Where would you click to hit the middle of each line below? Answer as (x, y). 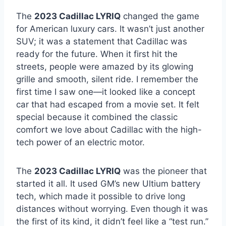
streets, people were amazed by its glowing (105, 67)
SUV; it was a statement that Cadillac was (102, 42)
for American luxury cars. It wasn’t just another (110, 29)
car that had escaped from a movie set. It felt (108, 105)
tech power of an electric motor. (80, 143)
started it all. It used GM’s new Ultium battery (108, 184)
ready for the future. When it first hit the (97, 54)
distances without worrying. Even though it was (112, 209)
